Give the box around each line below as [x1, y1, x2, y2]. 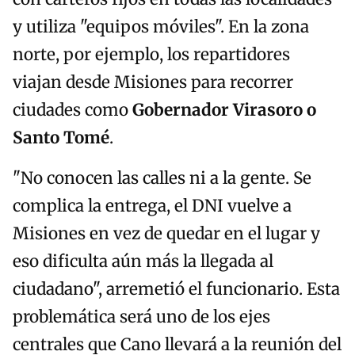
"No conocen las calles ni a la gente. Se [13, 168, 311, 189]
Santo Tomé [13, 128, 109, 149]
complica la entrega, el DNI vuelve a [13, 196, 292, 217]
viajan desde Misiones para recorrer [13, 72, 293, 94]
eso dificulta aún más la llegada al [13, 251, 273, 273]
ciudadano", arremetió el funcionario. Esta [13, 279, 340, 300]
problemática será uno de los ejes [13, 307, 270, 328]
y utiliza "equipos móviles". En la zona [13, 17, 309, 38]
